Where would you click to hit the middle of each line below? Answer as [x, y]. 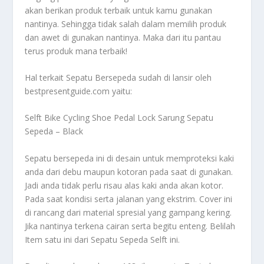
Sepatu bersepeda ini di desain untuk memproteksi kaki [130, 158]
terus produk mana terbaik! [76, 51]
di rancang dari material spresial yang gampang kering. [128, 212]
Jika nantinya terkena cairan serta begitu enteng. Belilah [130, 226]
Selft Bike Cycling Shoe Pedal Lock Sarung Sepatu [119, 118]
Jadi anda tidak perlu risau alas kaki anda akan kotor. [124, 185]
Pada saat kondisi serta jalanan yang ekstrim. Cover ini [129, 199]
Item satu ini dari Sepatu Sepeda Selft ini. [103, 239]
